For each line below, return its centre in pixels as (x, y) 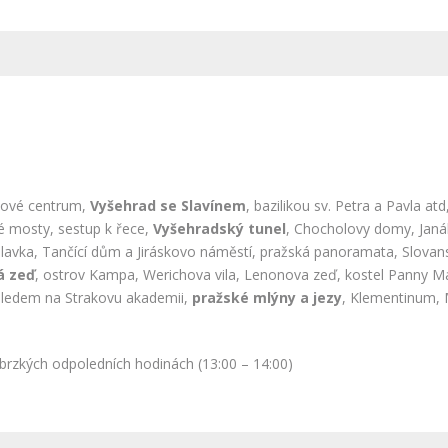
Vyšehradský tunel (219, 228)
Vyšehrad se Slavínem (168, 205)
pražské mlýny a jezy (267, 297)
